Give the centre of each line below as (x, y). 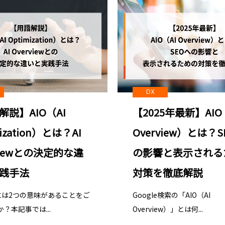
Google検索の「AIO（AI (172, 195)
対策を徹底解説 (168, 172)
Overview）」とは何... (168, 209)
